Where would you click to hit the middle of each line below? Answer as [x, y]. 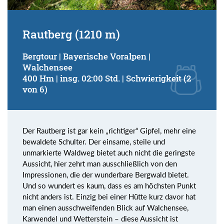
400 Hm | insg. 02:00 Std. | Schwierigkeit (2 [107, 78]
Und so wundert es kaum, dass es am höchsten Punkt [109, 185]
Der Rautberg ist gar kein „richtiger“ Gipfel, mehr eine [109, 130]
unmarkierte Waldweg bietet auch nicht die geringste [109, 152]
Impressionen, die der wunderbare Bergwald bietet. [106, 174]
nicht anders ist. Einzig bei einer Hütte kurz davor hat [109, 196]
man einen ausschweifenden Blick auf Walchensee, [105, 207]
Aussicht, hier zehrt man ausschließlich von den [100, 163]
